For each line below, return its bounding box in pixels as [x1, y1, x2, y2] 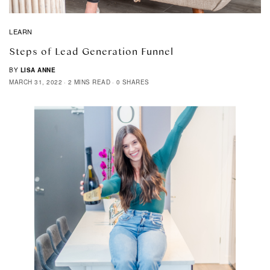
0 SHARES [116, 77, 149, 86]
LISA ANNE [20, 65, 55, 74]
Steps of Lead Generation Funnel [9, 44, 174, 57]
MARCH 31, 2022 [9, 77, 62, 86]
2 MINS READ [67, 77, 110, 86]
